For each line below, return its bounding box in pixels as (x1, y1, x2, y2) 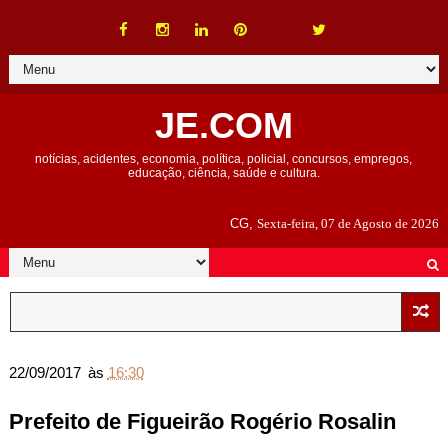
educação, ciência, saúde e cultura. (127, 166, 320, 180)
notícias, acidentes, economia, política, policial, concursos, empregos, (35, 152, 413, 166)
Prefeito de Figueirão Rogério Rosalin (8, 409, 396, 434)
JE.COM (154, 105, 293, 146)
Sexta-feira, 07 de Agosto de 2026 (257, 216, 440, 231)
